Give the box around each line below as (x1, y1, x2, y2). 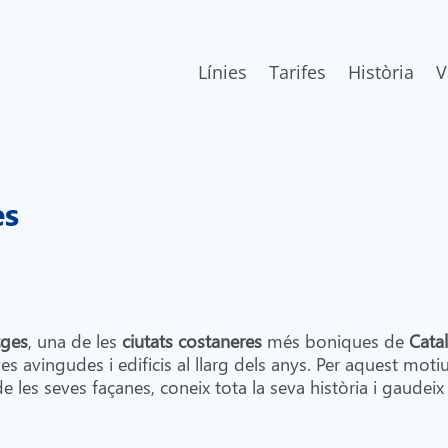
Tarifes (268, 60, 326, 85)
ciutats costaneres (121, 327, 262, 353)
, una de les (27, 327, 122, 353)
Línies (197, 60, 247, 85)
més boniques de (261, 327, 409, 353)
